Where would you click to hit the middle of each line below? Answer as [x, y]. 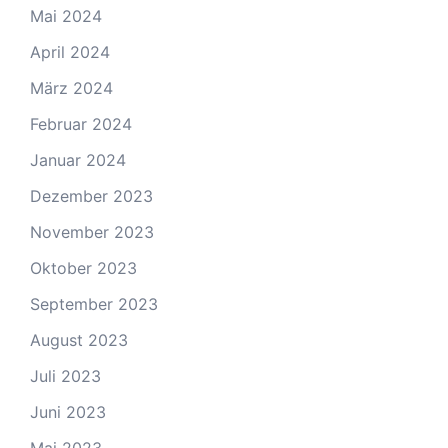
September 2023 [94, 304]
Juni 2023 [68, 412]
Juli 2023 [65, 376]
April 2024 [70, 52]
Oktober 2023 [83, 268]
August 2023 [79, 340]
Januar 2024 [78, 160]
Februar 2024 [81, 124]
